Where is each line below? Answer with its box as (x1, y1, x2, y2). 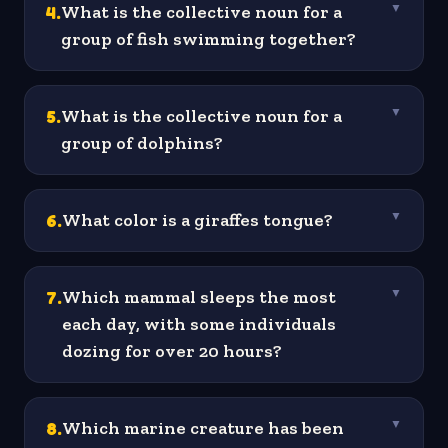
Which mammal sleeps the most (62, 286, 336, 309)
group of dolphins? (61, 132, 223, 155)
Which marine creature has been (62, 417, 344, 440)
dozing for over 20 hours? (62, 340, 282, 363)
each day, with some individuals (62, 313, 336, 336)
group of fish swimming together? (61, 28, 356, 51)
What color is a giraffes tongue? (62, 209, 333, 232)
